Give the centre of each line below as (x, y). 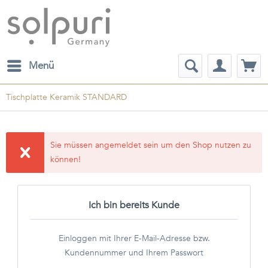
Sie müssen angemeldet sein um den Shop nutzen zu (151, 145)
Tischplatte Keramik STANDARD (66, 97)
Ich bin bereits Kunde (134, 205)
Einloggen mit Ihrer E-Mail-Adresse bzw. (134, 238)
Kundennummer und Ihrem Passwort (134, 253)
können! (66, 159)
